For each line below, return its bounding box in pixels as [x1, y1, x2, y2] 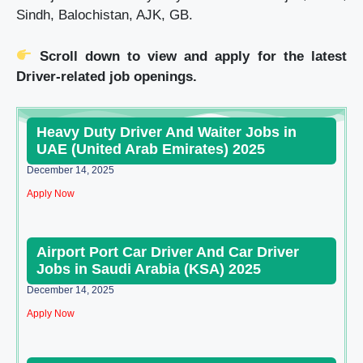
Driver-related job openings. [16, 68, 197, 84]
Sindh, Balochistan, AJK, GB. [16, 7, 193, 23]
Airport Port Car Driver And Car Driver [36, 244, 299, 261]
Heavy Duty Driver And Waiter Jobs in [36, 124, 297, 141]
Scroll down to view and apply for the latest [39, 48, 348, 64]
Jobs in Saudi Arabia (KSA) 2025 [36, 261, 261, 278]
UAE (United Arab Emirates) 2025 [36, 141, 265, 158]
